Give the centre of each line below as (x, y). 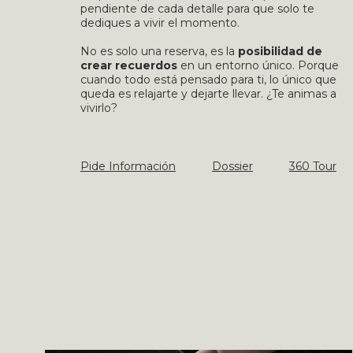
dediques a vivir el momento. (160, 23)
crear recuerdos (129, 65)
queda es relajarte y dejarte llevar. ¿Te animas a (208, 94)
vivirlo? (99, 108)
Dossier (232, 166)
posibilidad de (280, 51)
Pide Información (128, 166)
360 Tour (313, 166)
